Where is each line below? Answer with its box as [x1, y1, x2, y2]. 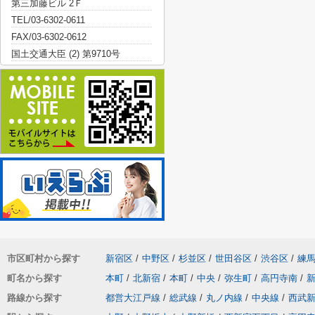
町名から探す [7, 273, 62, 283]
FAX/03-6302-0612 [11, 32, 86, 42]
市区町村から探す [7, 253, 80, 264]
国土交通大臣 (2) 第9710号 [11, 49, 120, 59]
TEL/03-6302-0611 [11, 15, 85, 25]
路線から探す [7, 292, 62, 303]
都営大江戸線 [105, 292, 160, 303]
